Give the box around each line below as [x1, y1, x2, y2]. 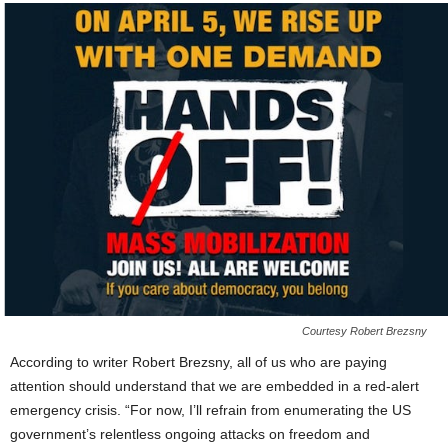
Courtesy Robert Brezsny [302, 325, 427, 338]
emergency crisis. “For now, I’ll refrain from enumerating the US [10, 402, 411, 419]
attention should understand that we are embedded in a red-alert [10, 378, 419, 395]
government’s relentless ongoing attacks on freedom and [10, 426, 370, 443]
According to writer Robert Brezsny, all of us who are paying [10, 354, 387, 371]
